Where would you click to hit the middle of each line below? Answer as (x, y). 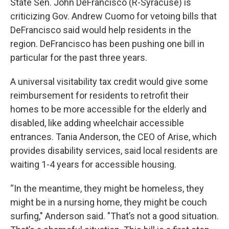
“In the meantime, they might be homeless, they (107, 189)
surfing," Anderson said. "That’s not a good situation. (114, 216)
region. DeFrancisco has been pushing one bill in (107, 44)
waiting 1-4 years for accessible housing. (93, 165)
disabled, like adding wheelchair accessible (97, 123)
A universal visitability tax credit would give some (109, 82)
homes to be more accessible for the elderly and (108, 109)
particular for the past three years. (79, 58)
